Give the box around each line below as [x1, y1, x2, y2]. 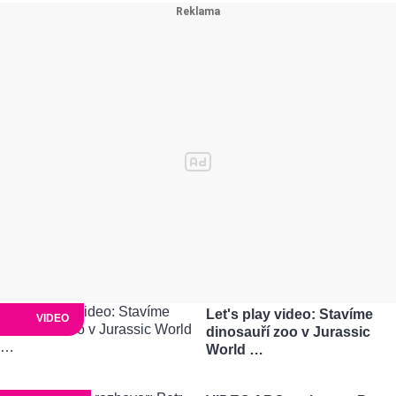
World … [205, 341, 263, 357]
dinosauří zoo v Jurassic [205, 324, 370, 339]
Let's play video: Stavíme [205, 306, 373, 322]
